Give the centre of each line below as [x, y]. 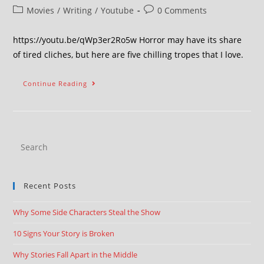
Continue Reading [55, 83]
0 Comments [182, 10]
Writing [78, 10]
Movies [41, 10]
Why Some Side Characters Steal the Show [87, 212]
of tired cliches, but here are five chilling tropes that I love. [128, 55]
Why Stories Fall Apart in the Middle [75, 255]
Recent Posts [50, 186]
